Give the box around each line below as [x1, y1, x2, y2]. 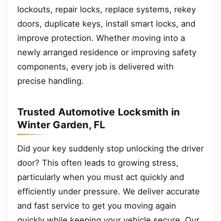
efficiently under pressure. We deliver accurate [17, 186, 200, 196]
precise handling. [17, 75, 84, 86]
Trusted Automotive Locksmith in [17, 106, 180, 118]
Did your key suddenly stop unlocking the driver [17, 143, 204, 153]
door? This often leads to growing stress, [17, 157, 179, 168]
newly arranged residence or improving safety [17, 47, 196, 57]
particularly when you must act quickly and [17, 172, 184, 182]
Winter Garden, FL [17, 118, 106, 131]
